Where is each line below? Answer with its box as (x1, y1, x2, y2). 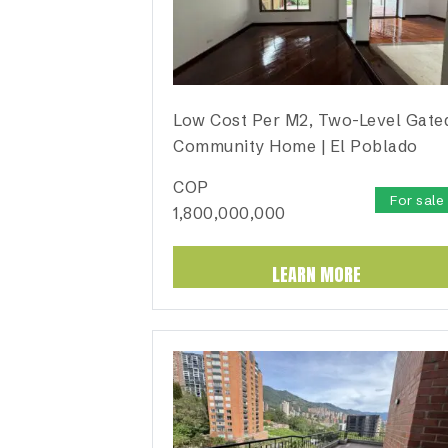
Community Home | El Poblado (173, 136, 418, 157)
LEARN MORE (271, 261, 361, 289)
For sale (390, 192, 444, 209)
